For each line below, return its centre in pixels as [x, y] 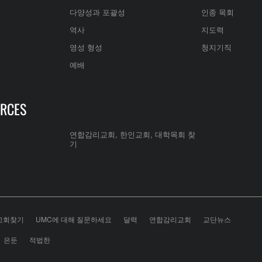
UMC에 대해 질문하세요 [74, 219]
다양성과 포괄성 [97, 12]
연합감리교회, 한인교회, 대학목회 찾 [132, 134]
